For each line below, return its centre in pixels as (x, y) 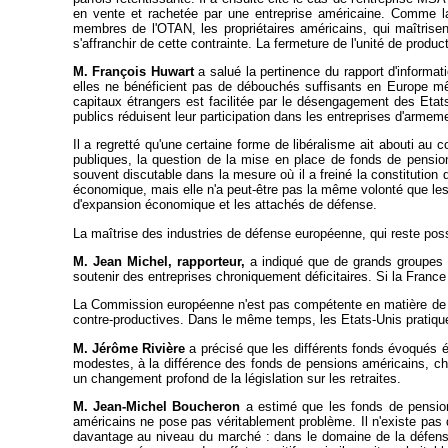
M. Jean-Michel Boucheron (159, 407)
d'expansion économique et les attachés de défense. (224, 205)
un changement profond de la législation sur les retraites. (236, 378)
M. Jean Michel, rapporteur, (158, 262)
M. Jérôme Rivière (129, 348)
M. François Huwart (133, 72)
